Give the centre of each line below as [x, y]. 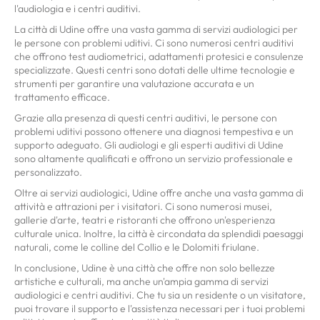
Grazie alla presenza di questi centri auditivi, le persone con [146, 118]
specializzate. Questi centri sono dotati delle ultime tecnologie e [155, 70]
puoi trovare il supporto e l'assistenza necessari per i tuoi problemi [160, 309]
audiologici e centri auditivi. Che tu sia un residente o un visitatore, [160, 295]
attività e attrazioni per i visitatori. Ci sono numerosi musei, [143, 206]
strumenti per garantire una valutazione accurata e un [134, 84]
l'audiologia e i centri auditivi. [77, 9]
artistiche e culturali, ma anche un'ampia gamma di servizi [141, 281]
